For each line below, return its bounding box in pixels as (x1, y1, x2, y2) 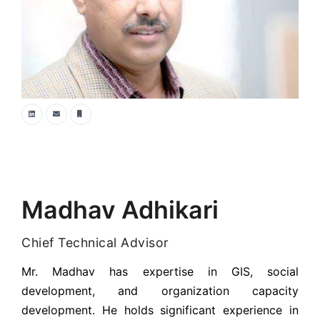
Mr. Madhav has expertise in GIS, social (21, 264, 299, 279)
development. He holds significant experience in (21, 303, 299, 317)
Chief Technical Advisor (21, 235, 169, 250)
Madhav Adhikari (21, 195, 219, 224)
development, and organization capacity (21, 284, 299, 298)
